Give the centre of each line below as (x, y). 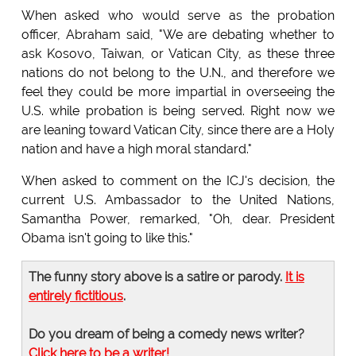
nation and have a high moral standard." (136, 149)
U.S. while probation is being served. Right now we (178, 111)
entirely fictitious (75, 296)
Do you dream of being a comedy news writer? (166, 335)
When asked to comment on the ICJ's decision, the (178, 181)
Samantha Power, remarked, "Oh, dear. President (178, 219)
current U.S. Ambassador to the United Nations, (178, 200)
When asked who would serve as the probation (178, 16)
